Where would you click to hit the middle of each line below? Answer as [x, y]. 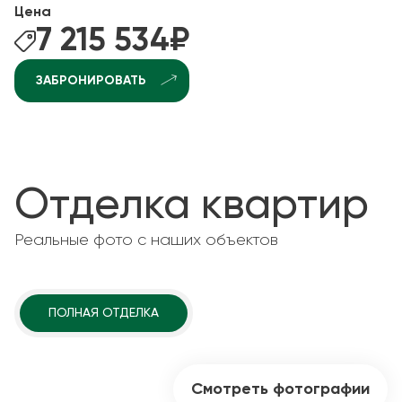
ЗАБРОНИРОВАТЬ [91, 81]
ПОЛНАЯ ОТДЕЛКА [104, 313]
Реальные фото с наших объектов [146, 240]
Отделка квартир [192, 206]
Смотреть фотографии [280, 389]
